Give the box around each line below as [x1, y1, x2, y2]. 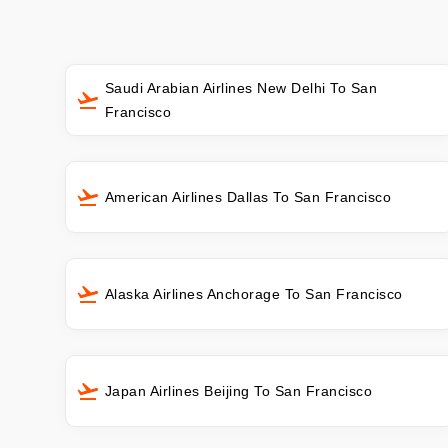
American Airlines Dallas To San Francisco [104, 189, 392, 206]
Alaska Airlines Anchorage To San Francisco [104, 286, 403, 303]
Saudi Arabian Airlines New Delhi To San [104, 79, 378, 96]
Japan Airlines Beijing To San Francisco [104, 383, 373, 400]
